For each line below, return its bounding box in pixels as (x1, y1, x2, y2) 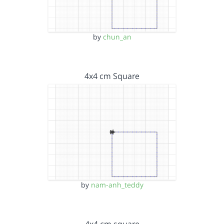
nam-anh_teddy (90, 180, 143, 189)
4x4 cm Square (84, 70, 139, 81)
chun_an (102, 31, 131, 41)
